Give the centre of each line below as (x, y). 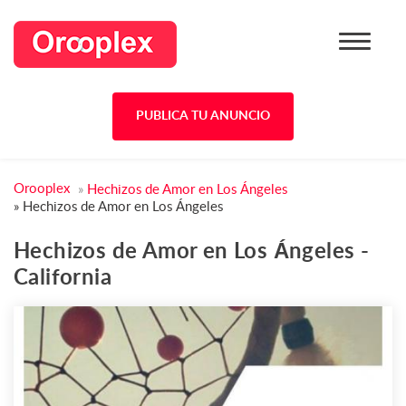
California (63, 278)
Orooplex (42, 189)
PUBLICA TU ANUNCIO (203, 116)
